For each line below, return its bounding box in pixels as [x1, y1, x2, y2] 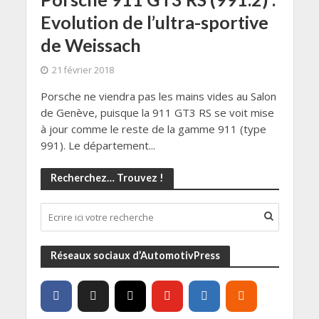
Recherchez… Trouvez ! [50, 172, 164, 184]
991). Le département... [40, 138, 155, 153]
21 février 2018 [51, 64, 114, 77]
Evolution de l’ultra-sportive [40, 11, 268, 33]
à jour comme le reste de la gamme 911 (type [40, 122, 266, 137]
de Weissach [40, 34, 141, 56]
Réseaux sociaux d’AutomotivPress [50, 249, 220, 262]
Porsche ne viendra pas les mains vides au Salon [40, 89, 276, 104]
